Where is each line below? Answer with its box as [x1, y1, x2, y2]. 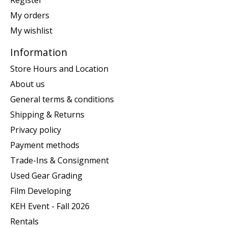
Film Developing [10, 185, 71, 196]
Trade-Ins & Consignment [10, 155, 109, 166]
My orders [10, 10, 49, 21]
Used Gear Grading [10, 170, 82, 181]
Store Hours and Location [10, 63, 108, 74]
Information [10, 45, 67, 60]
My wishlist [10, 25, 52, 37]
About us [10, 78, 45, 90]
